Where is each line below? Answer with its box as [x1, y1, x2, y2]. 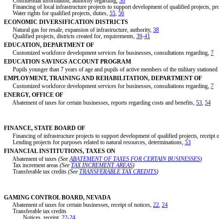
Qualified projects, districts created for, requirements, [4, 32, 136, 40]
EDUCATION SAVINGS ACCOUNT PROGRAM [4, 58, 131, 65]
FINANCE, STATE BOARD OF [4, 125, 85, 132]
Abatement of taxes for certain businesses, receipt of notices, [4, 201, 153, 209]
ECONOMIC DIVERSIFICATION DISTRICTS [4, 19, 128, 26]
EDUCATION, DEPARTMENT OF [4, 42, 94, 48]
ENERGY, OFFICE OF [4, 91, 63, 98]
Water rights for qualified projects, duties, [4, 9, 109, 17]
